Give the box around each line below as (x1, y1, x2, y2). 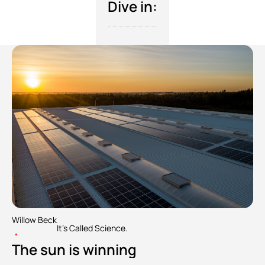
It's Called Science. (57, 222, 128, 234)
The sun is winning (12, 240, 137, 260)
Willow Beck (12, 214, 57, 226)
